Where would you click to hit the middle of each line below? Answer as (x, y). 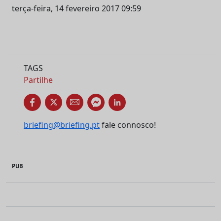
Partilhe (38, 80)
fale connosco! (128, 125)
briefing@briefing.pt (62, 125)
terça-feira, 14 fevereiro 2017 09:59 (76, 8)
